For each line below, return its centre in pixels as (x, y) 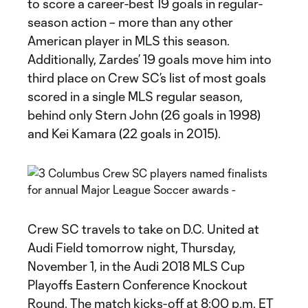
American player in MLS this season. (129, 41)
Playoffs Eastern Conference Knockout (137, 285)
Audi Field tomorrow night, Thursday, (132, 247)
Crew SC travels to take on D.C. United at (143, 229)
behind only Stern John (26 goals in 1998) (144, 115)
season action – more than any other (130, 22)
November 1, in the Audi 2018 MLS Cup (136, 266)
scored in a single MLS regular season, (135, 96)
